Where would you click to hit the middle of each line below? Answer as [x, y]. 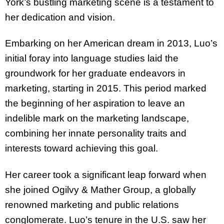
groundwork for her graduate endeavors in [95, 73]
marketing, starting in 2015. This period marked [106, 88]
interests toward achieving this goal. [81, 148]
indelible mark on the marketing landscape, [97, 118]
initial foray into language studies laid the [92, 58]
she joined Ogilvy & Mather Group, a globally [100, 190]
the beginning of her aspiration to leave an [95, 103]
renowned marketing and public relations [92, 205]
